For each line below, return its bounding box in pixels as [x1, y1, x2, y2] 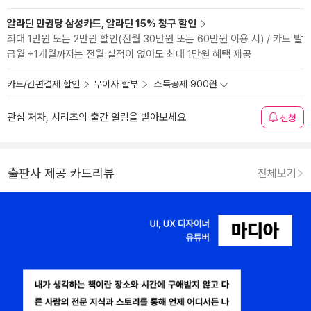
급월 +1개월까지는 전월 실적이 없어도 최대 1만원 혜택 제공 [7, 48, 251, 60]
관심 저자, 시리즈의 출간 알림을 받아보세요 [7, 111, 186, 124]
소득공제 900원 [154, 78, 217, 90]
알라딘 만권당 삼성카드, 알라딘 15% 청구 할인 [7, 17, 196, 30]
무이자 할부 [94, 78, 138, 90]
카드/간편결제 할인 [7, 78, 80, 90]
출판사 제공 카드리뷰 [8, 166, 115, 180]
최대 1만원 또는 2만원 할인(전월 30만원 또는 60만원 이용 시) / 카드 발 [7, 33, 303, 45]
